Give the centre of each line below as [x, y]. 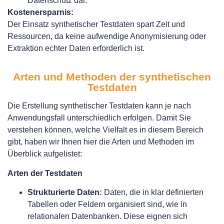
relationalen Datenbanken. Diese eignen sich [107, 216]
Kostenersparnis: [40, 12]
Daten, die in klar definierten [153, 192]
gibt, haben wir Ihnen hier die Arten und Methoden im [101, 142]
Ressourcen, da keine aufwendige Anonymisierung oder [107, 36]
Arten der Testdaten [45, 173]
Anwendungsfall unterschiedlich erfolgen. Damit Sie [99, 118]
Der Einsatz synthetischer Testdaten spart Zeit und [96, 24]
